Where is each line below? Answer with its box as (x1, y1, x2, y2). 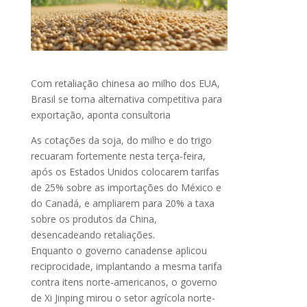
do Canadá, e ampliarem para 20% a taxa (30, 197, 214, 210)
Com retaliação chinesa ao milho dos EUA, (30, 77, 220, 90)
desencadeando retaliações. (30, 228, 158, 242)
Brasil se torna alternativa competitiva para (30, 93, 222, 106)
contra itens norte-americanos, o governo (30, 275, 217, 289)
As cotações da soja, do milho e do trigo (30, 134, 212, 147)
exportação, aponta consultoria (30, 108, 171, 122)
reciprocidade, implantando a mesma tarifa (30, 260, 222, 273)
